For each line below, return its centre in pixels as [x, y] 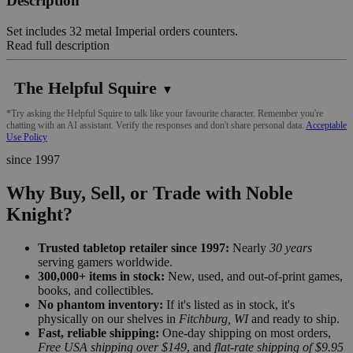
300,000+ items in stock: [101, 276]
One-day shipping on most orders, [245, 333]
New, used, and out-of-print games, [254, 276]
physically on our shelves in [108, 318]
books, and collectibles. [96, 290]
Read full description [58, 45]
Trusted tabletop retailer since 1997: [134, 247]
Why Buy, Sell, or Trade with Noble [150, 193]
